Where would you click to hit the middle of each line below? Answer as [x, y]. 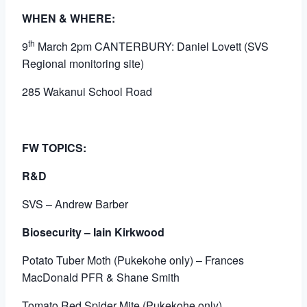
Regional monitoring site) [83, 64]
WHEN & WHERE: [69, 19]
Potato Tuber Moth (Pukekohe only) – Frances [133, 260]
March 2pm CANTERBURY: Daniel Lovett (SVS [152, 47]
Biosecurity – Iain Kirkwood [93, 232]
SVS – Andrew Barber [75, 204]
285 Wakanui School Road [87, 92]
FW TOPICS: [54, 148]
